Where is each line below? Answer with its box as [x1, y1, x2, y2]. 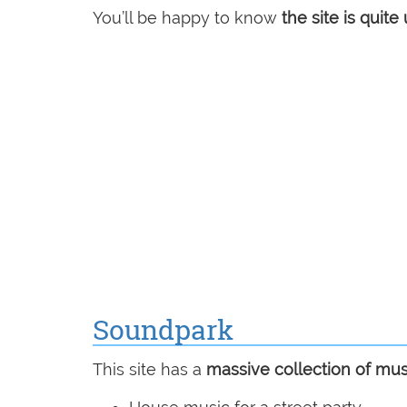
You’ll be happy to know [93, 8, 277, 28]
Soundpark [93, 312, 233, 348]
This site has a [93, 360, 206, 380]
